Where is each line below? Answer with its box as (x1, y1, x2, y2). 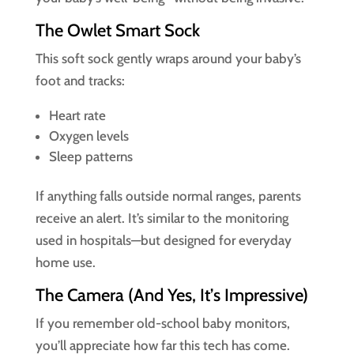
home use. (35, 254, 96, 270)
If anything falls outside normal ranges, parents (35, 188, 301, 204)
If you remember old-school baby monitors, (35, 315, 290, 331)
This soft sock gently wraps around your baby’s (35, 51, 301, 66)
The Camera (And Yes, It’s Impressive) (35, 284, 308, 306)
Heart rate (48, 107, 106, 123)
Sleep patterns (48, 149, 133, 164)
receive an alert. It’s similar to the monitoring (35, 210, 288, 226)
